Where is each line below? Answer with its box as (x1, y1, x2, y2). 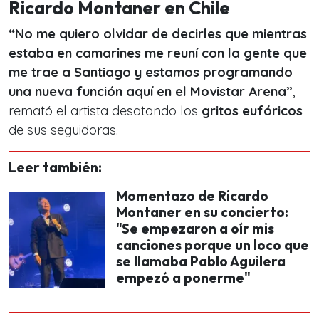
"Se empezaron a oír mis (116, 220, 274, 237)
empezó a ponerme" (116, 269, 251, 286)
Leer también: (9, 159, 102, 176)
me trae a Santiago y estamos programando (9, 64, 293, 80)
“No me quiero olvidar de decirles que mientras (9, 26, 307, 42)
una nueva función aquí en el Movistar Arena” (9, 83, 293, 100)
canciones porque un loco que (116, 236, 309, 253)
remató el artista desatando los (9, 103, 198, 119)
